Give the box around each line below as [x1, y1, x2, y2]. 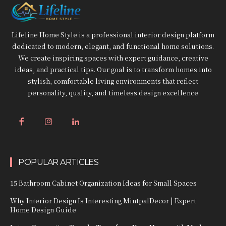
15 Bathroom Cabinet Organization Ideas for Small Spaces [10, 178, 197, 188]
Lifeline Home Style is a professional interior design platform [12, 29, 214, 39]
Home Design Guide [10, 205, 76, 215]
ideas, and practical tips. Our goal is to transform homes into [14, 64, 212, 74]
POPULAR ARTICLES [18, 157, 98, 167]
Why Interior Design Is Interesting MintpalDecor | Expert [10, 196, 196, 206]
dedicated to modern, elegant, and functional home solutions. [12, 41, 214, 51]
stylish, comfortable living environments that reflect [28, 76, 198, 86]
